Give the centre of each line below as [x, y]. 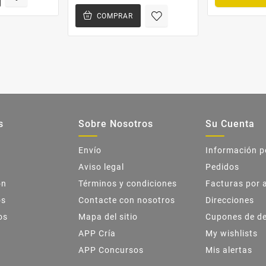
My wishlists [232, 233]
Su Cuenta [230, 123]
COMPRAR [115, 16]
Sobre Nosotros [116, 123]
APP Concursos [111, 250]
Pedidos [222, 167]
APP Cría [97, 233]
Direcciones [230, 200]
